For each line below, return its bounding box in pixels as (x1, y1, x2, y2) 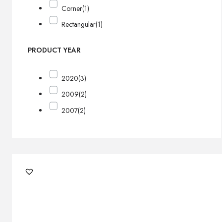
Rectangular (61, 19, 96, 29)
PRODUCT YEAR (28, 45, 81, 55)
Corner (61, 3, 83, 13)
